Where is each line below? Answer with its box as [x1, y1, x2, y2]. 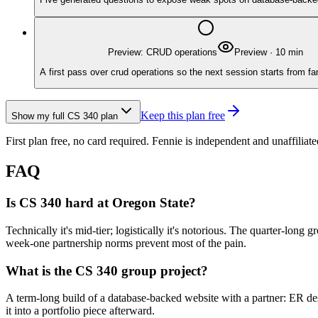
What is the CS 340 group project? [6, 263, 208, 278]
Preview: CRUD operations [108, 46, 217, 57]
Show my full [11, 111, 67, 122]
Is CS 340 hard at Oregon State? [6, 195, 196, 211]
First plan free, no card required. [6, 135, 149, 148]
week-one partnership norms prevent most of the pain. [6, 236, 246, 249]
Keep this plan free [141, 109, 225, 122]
